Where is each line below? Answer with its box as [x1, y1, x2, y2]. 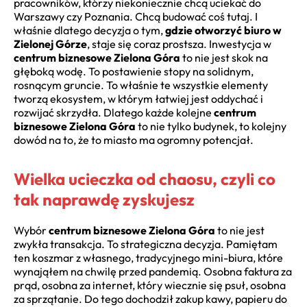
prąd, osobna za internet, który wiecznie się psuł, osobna [14, 278, 286, 292]
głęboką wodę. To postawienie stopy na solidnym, [14, 64, 254, 78]
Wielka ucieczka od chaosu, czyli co [14, 168, 275, 189]
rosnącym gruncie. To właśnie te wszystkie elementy [14, 77, 268, 92]
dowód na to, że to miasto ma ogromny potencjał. [14, 132, 254, 147]
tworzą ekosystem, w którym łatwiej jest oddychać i [14, 91, 263, 106]
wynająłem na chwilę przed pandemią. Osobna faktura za [14, 264, 292, 278]
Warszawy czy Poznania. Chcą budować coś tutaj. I [14, 9, 258, 23]
